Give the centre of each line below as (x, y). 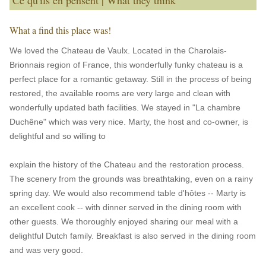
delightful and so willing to (58, 136)
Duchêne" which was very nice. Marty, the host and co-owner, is (129, 122)
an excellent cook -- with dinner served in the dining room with (126, 207)
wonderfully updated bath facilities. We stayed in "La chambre (125, 107)
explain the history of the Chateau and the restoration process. (127, 164)
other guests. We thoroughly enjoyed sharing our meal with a (124, 221)
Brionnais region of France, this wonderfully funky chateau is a (126, 65)
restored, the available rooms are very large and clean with (120, 93)
